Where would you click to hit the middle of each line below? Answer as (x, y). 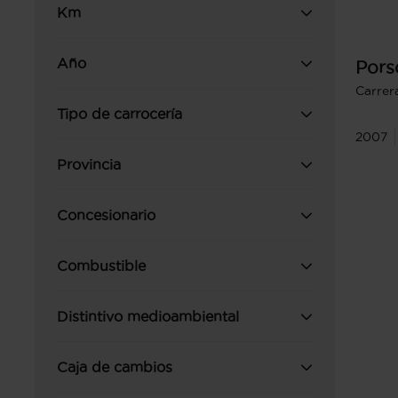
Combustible (101, 266)
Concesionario (106, 215)
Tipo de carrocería (119, 114)
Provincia (89, 164)
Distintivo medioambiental (148, 316)
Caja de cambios (115, 367)
